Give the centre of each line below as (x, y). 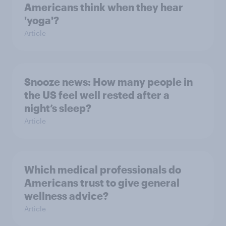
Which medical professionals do (103, 169)
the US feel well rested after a (97, 95)
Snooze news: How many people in (108, 82)
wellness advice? (66, 196)
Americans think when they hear (104, 7)
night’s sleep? (58, 108)
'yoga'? (42, 20)
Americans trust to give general (102, 183)
